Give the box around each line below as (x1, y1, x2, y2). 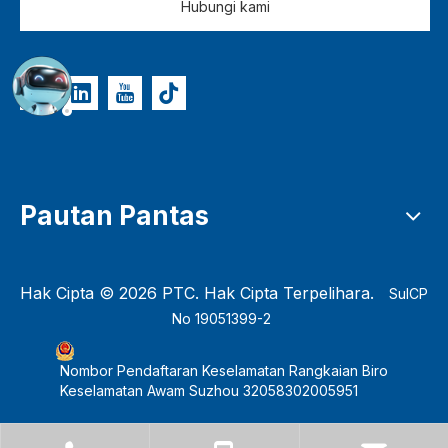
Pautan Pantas (20, 200, 209, 232)
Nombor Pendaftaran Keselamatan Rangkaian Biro (60, 362, 388, 380)
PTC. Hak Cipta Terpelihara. (157, 283, 389, 304)
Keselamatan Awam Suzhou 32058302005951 (60, 382, 358, 400)
